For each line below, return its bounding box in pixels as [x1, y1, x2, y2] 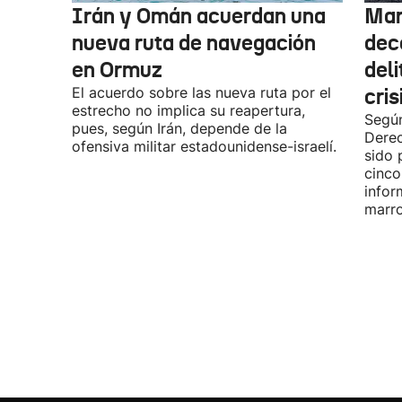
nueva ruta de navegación [72, 30, 316, 57]
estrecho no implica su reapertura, [72, 101, 305, 119]
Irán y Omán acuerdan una [72, 3, 326, 30]
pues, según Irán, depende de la [72, 119, 287, 137]
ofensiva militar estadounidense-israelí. [72, 137, 336, 155]
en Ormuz [72, 57, 162, 83]
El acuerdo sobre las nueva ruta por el [72, 83, 331, 101]
